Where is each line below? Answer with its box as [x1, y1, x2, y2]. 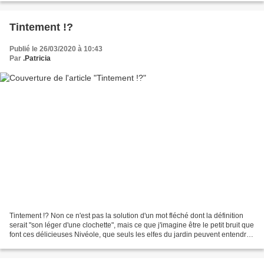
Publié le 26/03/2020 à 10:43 [9, 44, 103, 53]
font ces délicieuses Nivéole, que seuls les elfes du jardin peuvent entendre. [9, 230, 252, 239]
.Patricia [23, 54, 51, 62]
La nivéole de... [9, 240, 58, 249]
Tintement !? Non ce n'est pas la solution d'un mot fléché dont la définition [9, 212, 243, 220]
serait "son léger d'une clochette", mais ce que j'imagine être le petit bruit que [9, 221, 254, 230]
